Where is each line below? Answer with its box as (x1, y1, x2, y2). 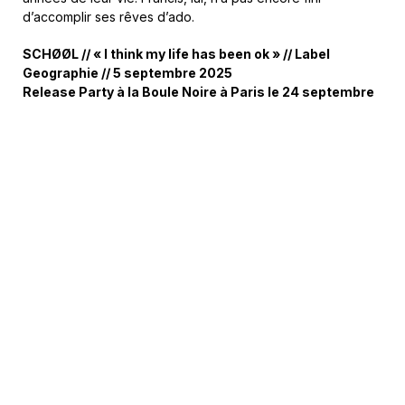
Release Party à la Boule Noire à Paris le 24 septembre (23, 83, 374, 99)
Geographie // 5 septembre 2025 (23, 64, 232, 80)
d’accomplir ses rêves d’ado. (23, 8, 194, 24)
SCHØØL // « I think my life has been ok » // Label (23, 45, 330, 61)
